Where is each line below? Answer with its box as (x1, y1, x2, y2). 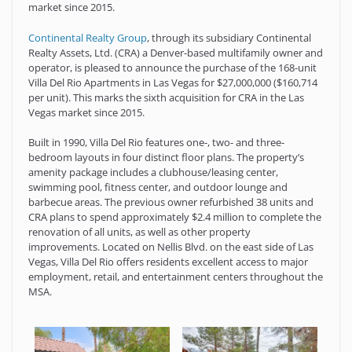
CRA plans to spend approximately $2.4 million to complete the (28, 210, 321, 225)
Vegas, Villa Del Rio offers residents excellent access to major (28, 255, 308, 269)
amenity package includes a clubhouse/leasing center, (28, 165, 278, 180)
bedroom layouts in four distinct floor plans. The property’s (28, 150, 304, 165)
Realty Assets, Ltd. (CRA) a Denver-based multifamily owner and (28, 45, 323, 60)
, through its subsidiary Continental (147, 30, 311, 45)
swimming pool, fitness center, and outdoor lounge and (28, 180, 288, 195)
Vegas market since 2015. (28, 104, 145, 119)
